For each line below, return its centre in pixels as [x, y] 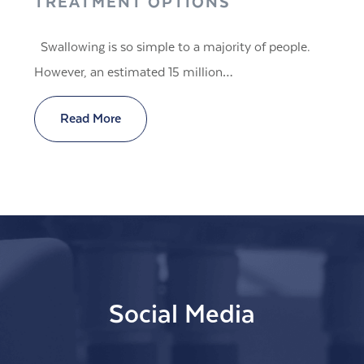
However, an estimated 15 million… [134, 73]
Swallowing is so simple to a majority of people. [173, 48]
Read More [91, 119]
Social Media [182, 316]
